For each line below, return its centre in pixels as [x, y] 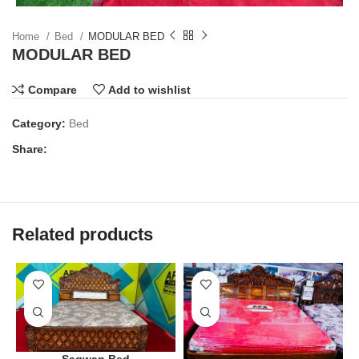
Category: [39, 123]
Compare [52, 89]
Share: [30, 149]
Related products [83, 234]
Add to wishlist [150, 89]
